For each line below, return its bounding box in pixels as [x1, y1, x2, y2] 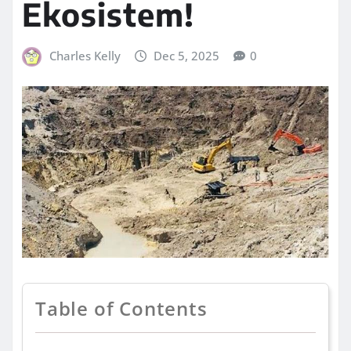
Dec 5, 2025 [154, 48, 220, 64]
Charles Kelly [49, 48, 121, 64]
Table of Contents [35, 295, 208, 322]
